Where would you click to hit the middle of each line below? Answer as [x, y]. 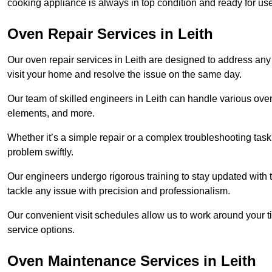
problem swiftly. [40, 152]
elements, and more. [52, 114]
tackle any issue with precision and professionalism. [119, 191]
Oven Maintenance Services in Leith [132, 261]
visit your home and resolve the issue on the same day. [124, 75]
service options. [41, 230]
